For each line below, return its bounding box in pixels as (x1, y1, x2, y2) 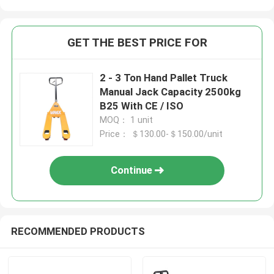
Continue (111, 164, 155, 177)
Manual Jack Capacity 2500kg (100, 85, 242, 98)
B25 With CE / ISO (100, 99, 184, 112)
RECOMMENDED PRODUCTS (10, 225, 145, 238)
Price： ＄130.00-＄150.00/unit (100, 128, 223, 139)
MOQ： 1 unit (100, 114, 154, 125)
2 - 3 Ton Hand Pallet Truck (100, 71, 228, 84)
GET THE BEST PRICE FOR (67, 35, 207, 50)
